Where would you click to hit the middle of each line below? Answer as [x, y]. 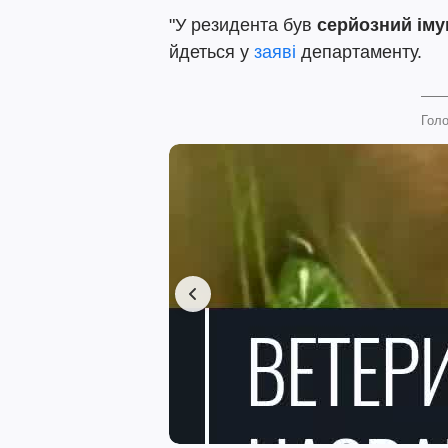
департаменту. [359, 52]
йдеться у [211, 52]
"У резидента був [243, 25]
